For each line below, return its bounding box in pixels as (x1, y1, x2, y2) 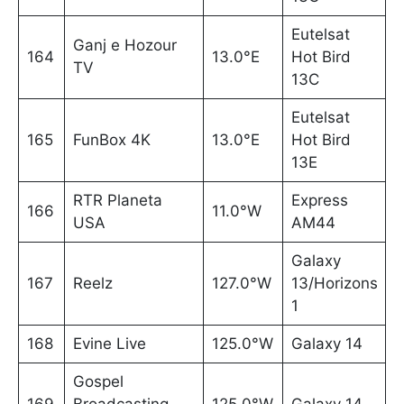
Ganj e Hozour (72, 36, 177, 55)
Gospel (72, 372, 124, 391)
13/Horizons (290, 274, 378, 293)
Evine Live (72, 335, 146, 353)
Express (290, 191, 348, 210)
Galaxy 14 (290, 335, 363, 353)
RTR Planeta (72, 191, 162, 210)
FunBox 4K (72, 131, 151, 150)
